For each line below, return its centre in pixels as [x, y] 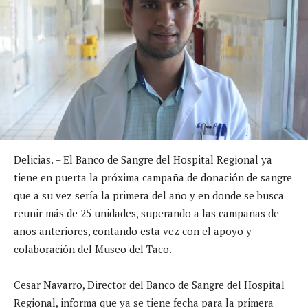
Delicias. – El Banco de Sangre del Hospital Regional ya [143, 159]
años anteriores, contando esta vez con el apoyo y [133, 231]
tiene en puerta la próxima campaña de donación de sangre [153, 177]
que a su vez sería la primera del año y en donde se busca [149, 195]
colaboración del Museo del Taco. [93, 249]
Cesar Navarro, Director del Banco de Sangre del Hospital [149, 284]
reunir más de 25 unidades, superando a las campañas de [146, 213]
